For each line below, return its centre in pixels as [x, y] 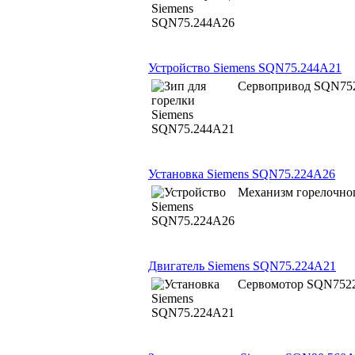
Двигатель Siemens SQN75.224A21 [242, 265]
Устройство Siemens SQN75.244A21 [245, 67]
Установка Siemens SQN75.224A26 [242, 174]
